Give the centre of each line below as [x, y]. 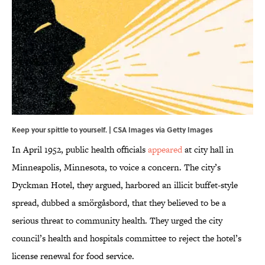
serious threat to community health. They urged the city [117, 221]
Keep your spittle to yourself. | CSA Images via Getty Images [112, 130]
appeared [165, 150]
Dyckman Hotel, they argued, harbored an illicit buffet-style [125, 185]
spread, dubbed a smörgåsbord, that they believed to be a [119, 203]
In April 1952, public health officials [80, 150]
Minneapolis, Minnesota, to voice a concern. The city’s [116, 167]
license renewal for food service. [73, 256]
